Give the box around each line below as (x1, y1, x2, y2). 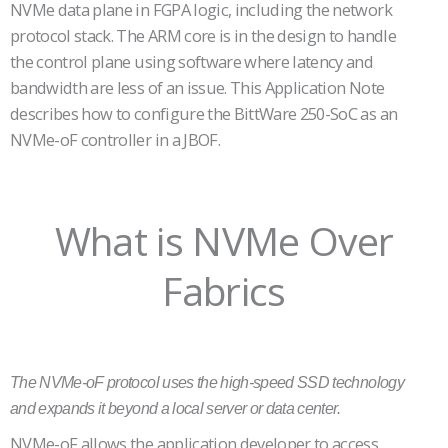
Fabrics (162, 264, 286, 318)
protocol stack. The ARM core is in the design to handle (10, 24, 396, 48)
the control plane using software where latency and (10, 50, 374, 74)
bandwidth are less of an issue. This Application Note (10, 76, 385, 100)
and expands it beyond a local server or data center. (10, 398, 340, 417)
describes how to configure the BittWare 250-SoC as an (10, 102, 398, 126)
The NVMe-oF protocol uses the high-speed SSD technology (10, 372, 404, 391)
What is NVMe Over (54, 214, 394, 268)
